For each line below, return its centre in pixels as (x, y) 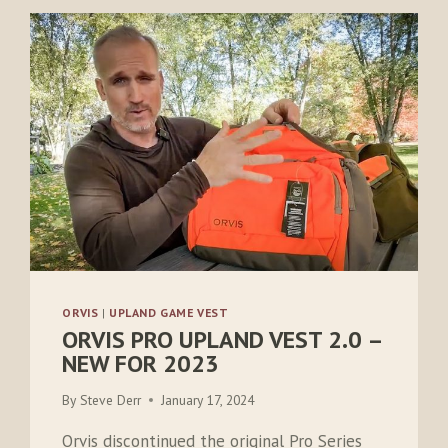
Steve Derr (110, 399)
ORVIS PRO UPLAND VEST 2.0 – (222, 339)
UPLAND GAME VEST (169, 313)
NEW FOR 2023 (141, 363)
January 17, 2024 (207, 399)
